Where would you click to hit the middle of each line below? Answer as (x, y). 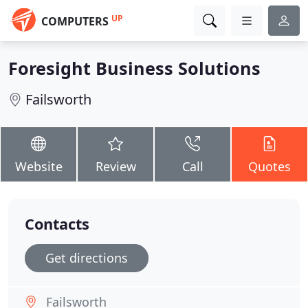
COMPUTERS (75, 21)
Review (115, 166)
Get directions (87, 258)
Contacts (57, 224)
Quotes (269, 166)
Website (38, 166)
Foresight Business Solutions (134, 68)
